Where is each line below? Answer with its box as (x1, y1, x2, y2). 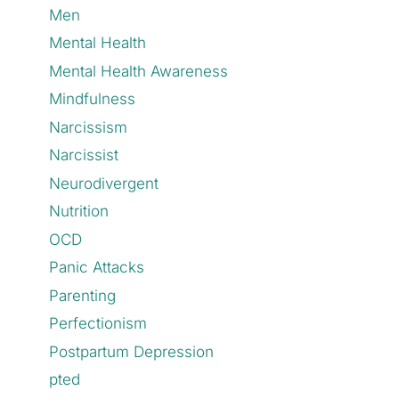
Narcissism (49, 118, 128, 136)
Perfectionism (49, 314, 148, 332)
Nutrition (49, 202, 110, 220)
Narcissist (49, 146, 119, 164)
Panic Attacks (49, 258, 145, 276)
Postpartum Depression (49, 342, 215, 361)
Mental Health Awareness (49, 61, 229, 80)
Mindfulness (49, 90, 136, 108)
